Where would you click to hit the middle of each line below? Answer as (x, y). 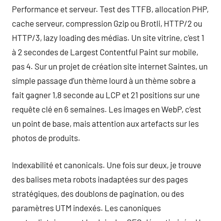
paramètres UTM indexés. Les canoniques (86, 207)
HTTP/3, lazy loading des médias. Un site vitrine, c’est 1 (108, 37)
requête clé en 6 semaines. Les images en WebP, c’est (107, 109)
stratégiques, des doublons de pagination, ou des (98, 193)
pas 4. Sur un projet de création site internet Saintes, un (110, 66)
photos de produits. (46, 138)
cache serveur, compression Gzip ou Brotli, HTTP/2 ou (107, 23)
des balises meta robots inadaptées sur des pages (100, 179)
